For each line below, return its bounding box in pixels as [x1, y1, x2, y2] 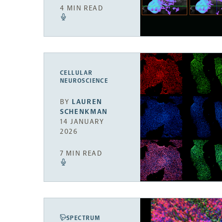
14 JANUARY [60, 117, 105, 126]
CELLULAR [60, 69, 93, 76]
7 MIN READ [60, 149, 103, 158]
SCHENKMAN [60, 107, 109, 116]
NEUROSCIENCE [60, 77, 109, 84]
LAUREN [72, 97, 103, 106]
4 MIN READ [60, 3, 104, 12]
